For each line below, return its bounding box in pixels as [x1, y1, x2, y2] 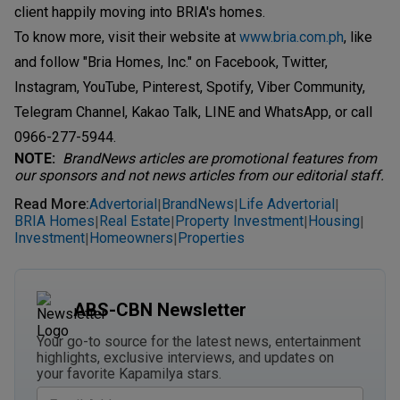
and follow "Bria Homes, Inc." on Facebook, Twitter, [14, 53, 328, 71]
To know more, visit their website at [14, 28, 239, 46]
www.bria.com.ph [239, 28, 344, 46]
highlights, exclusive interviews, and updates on [37, 348, 334, 366]
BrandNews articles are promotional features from [62, 149, 377, 167]
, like [344, 28, 372, 46]
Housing [308, 212, 360, 230]
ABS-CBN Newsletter [73, 298, 246, 321]
